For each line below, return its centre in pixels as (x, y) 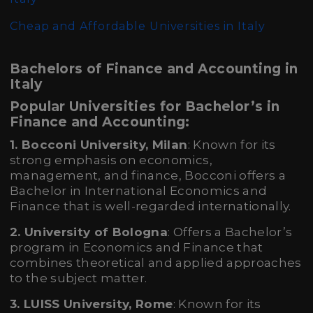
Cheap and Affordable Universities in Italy (138, 26)
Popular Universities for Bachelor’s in (145, 107)
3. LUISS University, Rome (92, 304)
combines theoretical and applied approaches (156, 263)
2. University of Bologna (89, 232)
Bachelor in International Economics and (139, 191)
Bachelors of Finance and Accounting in (154, 69)
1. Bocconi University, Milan (99, 145)
